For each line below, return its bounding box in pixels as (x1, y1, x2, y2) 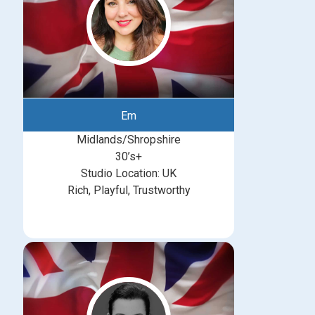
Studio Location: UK (81, 167, 176, 180)
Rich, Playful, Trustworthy (67, 184, 191, 197)
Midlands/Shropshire (77, 133, 181, 146)
